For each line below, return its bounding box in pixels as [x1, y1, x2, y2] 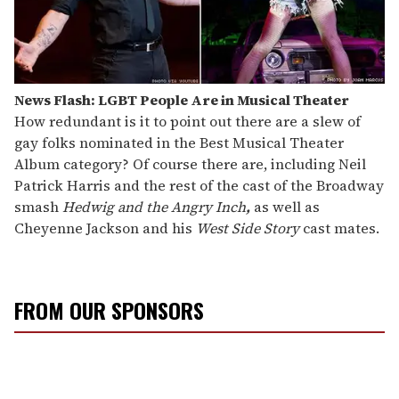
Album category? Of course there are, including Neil [14, 154, 366, 175]
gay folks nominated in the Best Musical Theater [14, 133, 344, 153]
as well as [250, 197, 320, 217]
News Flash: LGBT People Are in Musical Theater [14, 90, 349, 110]
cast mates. [303, 218, 379, 239]
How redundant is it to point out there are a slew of [14, 111, 361, 132]
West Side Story [196, 218, 303, 239]
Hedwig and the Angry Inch [62, 197, 246, 217]
